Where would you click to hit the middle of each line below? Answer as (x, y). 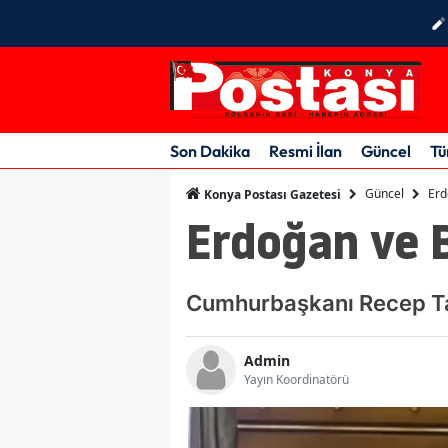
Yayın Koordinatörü (296, 380)
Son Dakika (210, 150)
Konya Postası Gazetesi (271, 194)
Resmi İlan (305, 150)
